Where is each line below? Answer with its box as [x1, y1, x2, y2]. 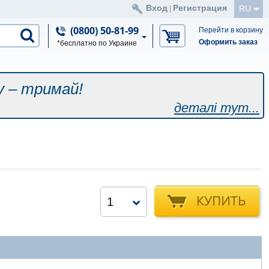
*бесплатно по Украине [56, 39, 137, 47]
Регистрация [173, 3, 227, 13]
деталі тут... [174, 100, 259, 115]
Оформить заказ [199, 38, 258, 46]
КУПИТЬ [196, 192, 246, 209]
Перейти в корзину [199, 26, 263, 34]
